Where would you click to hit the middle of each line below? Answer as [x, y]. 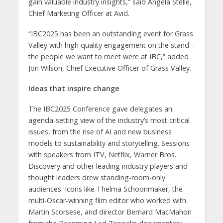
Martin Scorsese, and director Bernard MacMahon [110, 212]
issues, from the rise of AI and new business [100, 131]
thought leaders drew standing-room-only [97, 177]
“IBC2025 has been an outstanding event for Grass [111, 34]
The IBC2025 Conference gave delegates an [100, 109]
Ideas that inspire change [74, 88]
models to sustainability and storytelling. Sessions [109, 143]
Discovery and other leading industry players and [108, 166]
